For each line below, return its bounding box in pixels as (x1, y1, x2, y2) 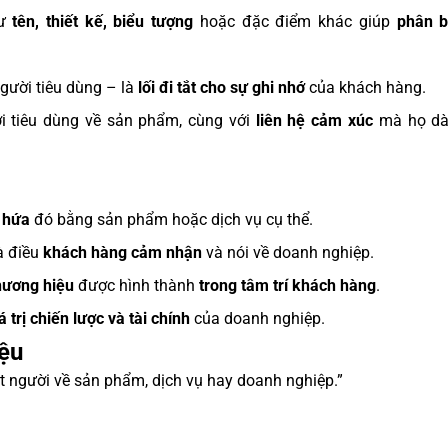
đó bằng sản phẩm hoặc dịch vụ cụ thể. (30, 210, 313, 229)
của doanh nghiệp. (190, 309, 325, 328)
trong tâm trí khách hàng (199, 276, 376, 295)
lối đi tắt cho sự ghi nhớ (138, 78, 305, 97)
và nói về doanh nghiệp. (202, 243, 374, 262)
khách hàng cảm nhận (43, 243, 202, 262)
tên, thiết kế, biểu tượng (12, 12, 194, 31)
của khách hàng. (305, 78, 426, 97)
